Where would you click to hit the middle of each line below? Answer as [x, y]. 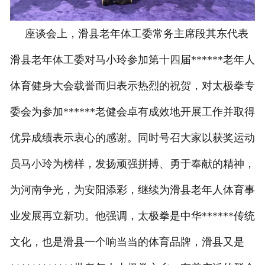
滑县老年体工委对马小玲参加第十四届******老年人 [132, 59]
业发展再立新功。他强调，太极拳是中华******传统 [132, 216]
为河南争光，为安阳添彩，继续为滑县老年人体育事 [132, 190]
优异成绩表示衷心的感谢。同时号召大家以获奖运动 [132, 138]
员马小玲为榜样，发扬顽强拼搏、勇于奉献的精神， [132, 164]
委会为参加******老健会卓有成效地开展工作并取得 [132, 112]
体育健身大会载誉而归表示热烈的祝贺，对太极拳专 [132, 85]
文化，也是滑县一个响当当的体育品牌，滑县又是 [127, 242]
